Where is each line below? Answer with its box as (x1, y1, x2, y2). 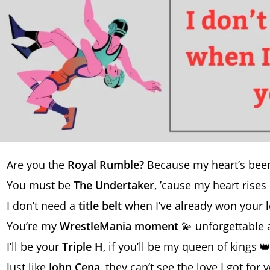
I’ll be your (7, 239, 62, 254)
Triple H (62, 239, 103, 254)
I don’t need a (7, 198, 78, 213)
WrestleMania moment (60, 218, 178, 233)
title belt (78, 198, 122, 213)
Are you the (7, 157, 67, 172)
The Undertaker (74, 177, 154, 192)
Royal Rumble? (67, 157, 144, 172)
